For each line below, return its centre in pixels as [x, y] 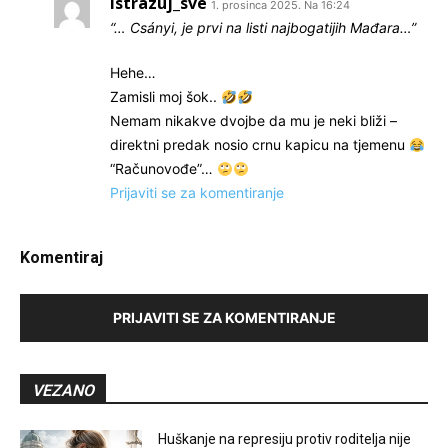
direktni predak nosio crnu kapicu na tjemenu [259, 145]
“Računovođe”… [163, 169]
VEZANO [63, 391]
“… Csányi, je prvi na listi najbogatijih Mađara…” [263, 28]
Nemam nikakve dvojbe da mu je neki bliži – [253, 121]
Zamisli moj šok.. [165, 97]
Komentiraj [61, 258]
